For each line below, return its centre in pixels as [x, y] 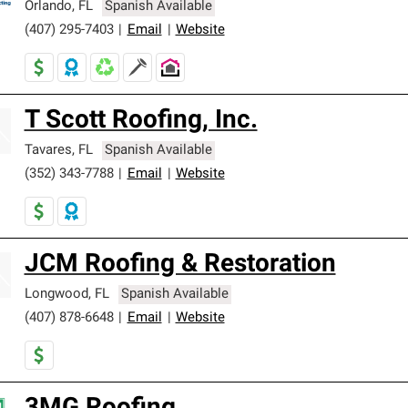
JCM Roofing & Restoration [180, 265]
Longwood [56, 295]
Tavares [48, 151]
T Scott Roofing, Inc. [141, 121]
